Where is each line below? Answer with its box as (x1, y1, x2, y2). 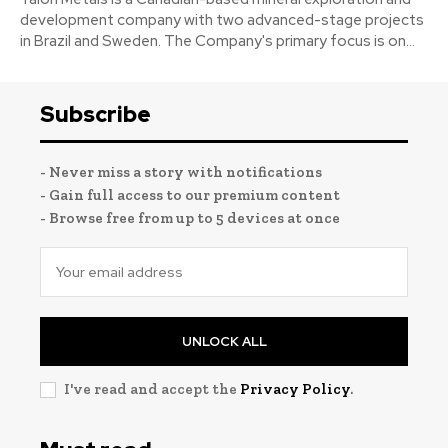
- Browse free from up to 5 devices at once (40, 208, 340, 227)
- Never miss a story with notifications (40, 162, 322, 181)
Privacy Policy (240, 379, 350, 398)
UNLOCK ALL (181, 332, 267, 350)
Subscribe (40, 99, 151, 129)
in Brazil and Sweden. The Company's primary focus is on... (20, 30, 415, 51)
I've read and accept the (64, 379, 240, 398)
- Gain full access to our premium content (40, 185, 340, 204)
